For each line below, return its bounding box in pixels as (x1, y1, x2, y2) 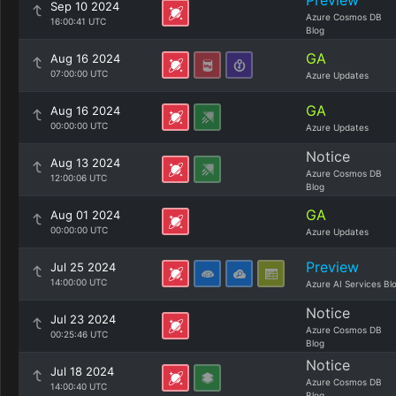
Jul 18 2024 (50, 364, 114, 378)
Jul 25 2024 (50, 260, 116, 274)
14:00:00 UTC (50, 277, 107, 287)
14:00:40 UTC (50, 381, 107, 392)
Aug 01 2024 (50, 208, 120, 222)
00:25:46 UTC (50, 329, 108, 339)
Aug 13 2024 (50, 156, 120, 170)
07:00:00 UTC (50, 68, 108, 79)
